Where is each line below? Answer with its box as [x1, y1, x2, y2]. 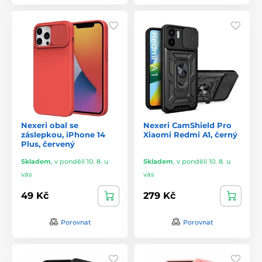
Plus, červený [21, 139, 75, 149]
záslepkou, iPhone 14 [21, 129, 105, 139]
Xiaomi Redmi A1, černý [143, 129, 237, 139]
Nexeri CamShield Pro [143, 120, 232, 130]
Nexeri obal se [21, 120, 78, 130]
